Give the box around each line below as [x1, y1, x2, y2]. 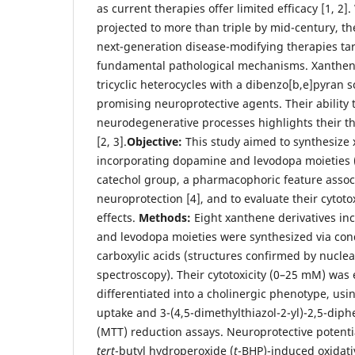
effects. [97, 210, 139, 226]
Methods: [139, 210, 191, 226]
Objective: [127, 134, 185, 150]
